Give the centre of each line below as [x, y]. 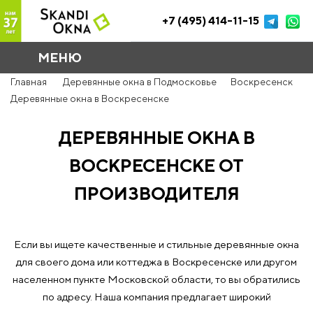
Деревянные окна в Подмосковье [140, 82]
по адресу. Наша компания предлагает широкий [156, 297]
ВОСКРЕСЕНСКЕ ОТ [156, 166]
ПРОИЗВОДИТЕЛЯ [156, 194]
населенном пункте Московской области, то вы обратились [156, 279]
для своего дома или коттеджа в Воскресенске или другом [156, 262]
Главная [29, 82]
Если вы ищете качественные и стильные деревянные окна [156, 244]
